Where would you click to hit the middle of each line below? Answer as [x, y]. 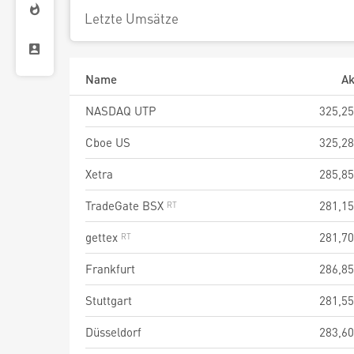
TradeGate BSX [126, 205]
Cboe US [108, 142]
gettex [103, 237]
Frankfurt [110, 269]
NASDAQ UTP [121, 111]
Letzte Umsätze [132, 18]
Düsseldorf [113, 332]
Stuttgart [109, 300]
